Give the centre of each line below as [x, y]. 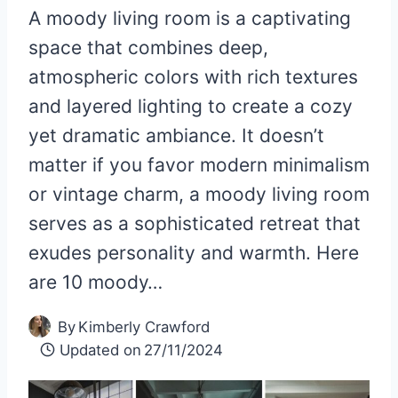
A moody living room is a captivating [190, 18]
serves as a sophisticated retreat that [195, 223]
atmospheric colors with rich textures [193, 76]
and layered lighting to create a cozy [191, 106]
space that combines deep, [148, 47]
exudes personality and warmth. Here [194, 252]
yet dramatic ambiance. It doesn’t [176, 135]
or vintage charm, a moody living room [199, 194]
